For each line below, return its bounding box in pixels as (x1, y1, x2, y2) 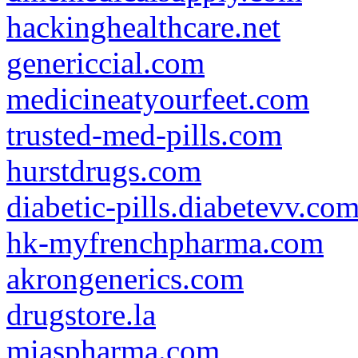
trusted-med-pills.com (6, 117, 282, 152)
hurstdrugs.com (6, 153, 201, 188)
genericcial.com (6, 46, 205, 80)
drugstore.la (6, 297, 156, 332)
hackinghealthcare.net (6, 10, 280, 44)
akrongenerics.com (6, 261, 244, 296)
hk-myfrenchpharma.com (6, 225, 324, 260)
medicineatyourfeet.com (6, 82, 309, 116)
